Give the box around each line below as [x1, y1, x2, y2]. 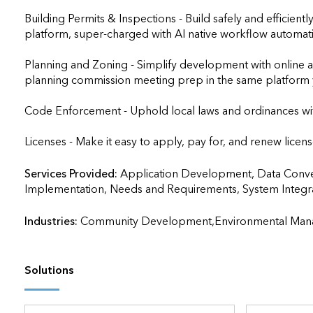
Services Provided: [24, 164, 120, 184]
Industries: [24, 212, 80, 231]
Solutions [24, 261, 73, 280]
